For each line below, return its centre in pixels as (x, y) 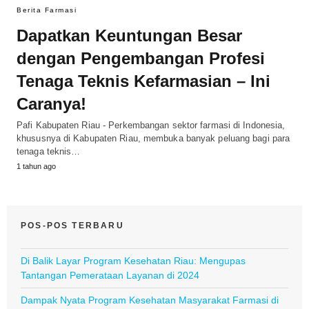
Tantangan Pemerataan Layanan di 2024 (110, 275)
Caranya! (51, 103)
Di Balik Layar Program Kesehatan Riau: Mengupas (133, 260)
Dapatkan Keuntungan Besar (129, 35)
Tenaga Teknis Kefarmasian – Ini (143, 81)
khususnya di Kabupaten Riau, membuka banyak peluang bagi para (153, 138)
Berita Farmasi (47, 10)
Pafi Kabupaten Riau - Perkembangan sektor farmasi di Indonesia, (151, 125)
